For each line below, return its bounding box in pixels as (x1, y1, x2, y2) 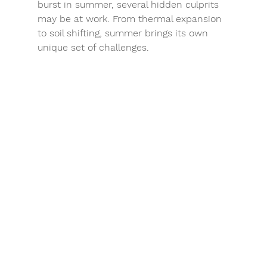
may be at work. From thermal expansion (37, 13, 225, 25)
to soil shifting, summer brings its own (37, 27, 211, 39)
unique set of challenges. (37, 42, 149, 54)
